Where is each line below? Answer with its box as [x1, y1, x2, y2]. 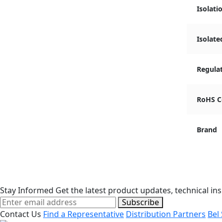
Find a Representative [43, 209, 124, 220]
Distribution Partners [126, 209, 206, 220]
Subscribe [122, 197, 159, 208]
